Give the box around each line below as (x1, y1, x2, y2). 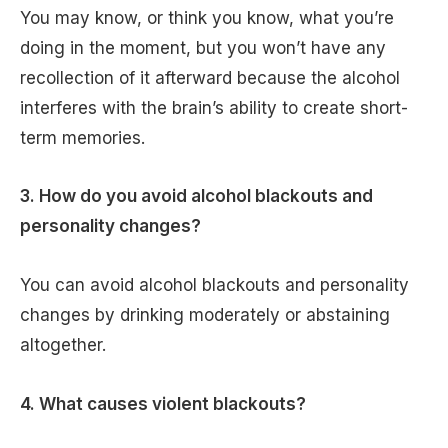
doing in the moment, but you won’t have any (20, 37, 386, 58)
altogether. (20, 335, 131, 356)
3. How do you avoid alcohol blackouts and (20, 186, 373, 207)
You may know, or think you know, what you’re (20, 7, 394, 28)
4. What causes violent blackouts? (20, 393, 310, 414)
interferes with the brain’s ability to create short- (20, 97, 408, 118)
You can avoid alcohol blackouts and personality (20, 275, 409, 296)
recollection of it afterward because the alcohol (20, 67, 400, 88)
